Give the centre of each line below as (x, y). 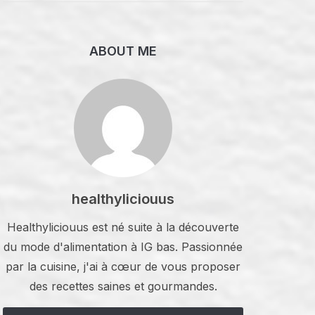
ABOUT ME (123, 51)
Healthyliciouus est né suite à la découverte (123, 227)
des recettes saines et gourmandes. (123, 286)
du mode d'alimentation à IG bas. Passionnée (123, 247)
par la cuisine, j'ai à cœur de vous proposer (123, 266)
